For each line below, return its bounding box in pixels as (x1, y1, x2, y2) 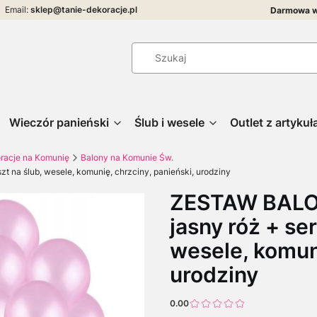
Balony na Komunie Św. (81, 151, 173, 163)
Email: (5, 4, 30, 15)
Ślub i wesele (134, 115, 204, 129)
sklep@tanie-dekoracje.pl (30, 4, 137, 15)
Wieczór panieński (8, 115, 109, 129)
